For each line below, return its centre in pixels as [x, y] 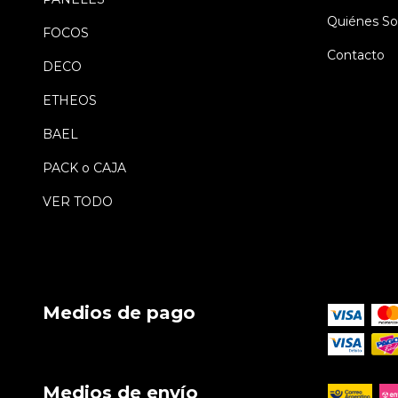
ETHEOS [70, 100]
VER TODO [78, 201]
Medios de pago [119, 312]
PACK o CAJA [84, 167]
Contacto [355, 56]
